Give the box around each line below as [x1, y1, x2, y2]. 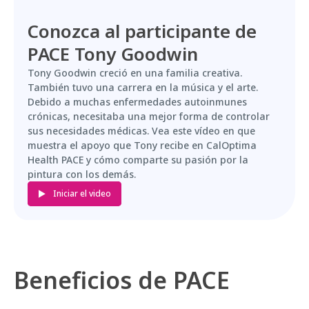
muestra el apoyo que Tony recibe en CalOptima [28, 138, 257, 152]
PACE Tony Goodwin [28, 41, 203, 66]
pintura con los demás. [28, 167, 136, 181]
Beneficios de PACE [14, 263, 230, 296]
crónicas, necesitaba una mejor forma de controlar [28, 109, 270, 123]
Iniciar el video [53, 187, 111, 199]
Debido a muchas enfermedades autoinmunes [28, 94, 247, 108]
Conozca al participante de [28, 18, 257, 43]
